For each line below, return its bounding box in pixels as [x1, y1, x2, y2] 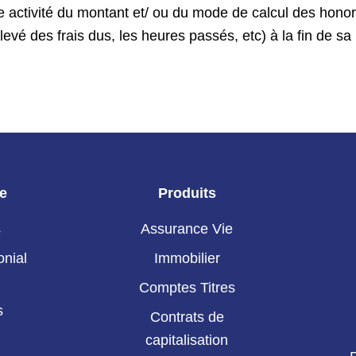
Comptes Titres [138, 280, 235, 296]
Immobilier [153, 250, 220, 267]
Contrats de [149, 309, 224, 326]
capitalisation [145, 332, 229, 349]
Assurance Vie [141, 221, 234, 238]
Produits [157, 185, 216, 201]
